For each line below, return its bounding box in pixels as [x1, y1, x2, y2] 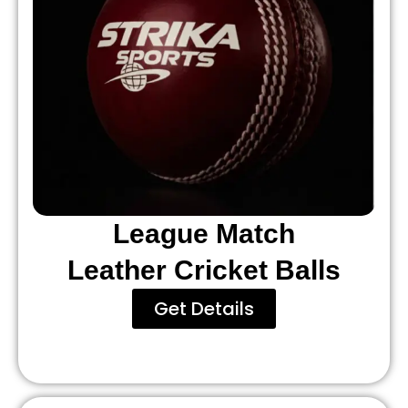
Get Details [154, 296, 254, 322]
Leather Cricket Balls [67, 255, 341, 286]
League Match [113, 219, 295, 250]
